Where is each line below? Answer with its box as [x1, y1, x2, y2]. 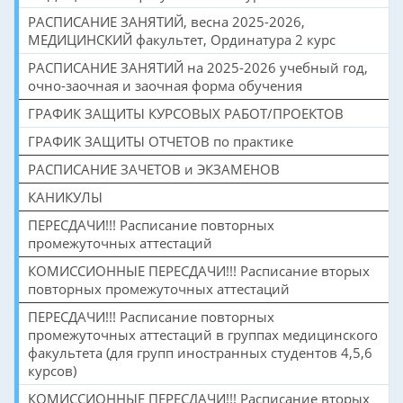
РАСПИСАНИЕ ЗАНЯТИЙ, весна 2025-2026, [28, 12, 305, 31]
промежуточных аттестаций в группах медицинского [28, 325, 378, 344]
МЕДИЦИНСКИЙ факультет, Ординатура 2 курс [28, 30, 336, 49]
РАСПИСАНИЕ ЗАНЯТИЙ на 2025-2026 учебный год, [28, 58, 368, 76]
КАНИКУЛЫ [28, 187, 103, 206]
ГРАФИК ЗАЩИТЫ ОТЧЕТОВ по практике [28, 131, 293, 150]
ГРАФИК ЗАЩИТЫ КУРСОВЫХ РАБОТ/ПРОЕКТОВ [28, 103, 344, 122]
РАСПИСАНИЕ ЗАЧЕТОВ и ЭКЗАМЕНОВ [28, 159, 280, 178]
